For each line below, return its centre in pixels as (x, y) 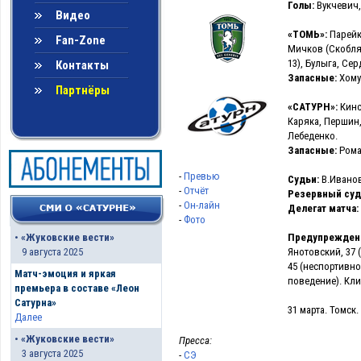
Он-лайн (202, 205)
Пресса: (195, 340)
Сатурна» (35, 303)
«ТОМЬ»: (307, 34)
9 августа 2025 (48, 252)
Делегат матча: (323, 208)
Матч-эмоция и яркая (65, 274)
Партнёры (83, 90)
